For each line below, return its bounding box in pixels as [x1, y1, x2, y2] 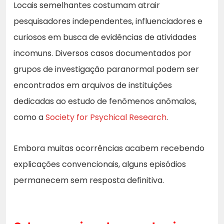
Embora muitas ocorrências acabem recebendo [13, 142, 204, 154]
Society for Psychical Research [45, 111, 166, 123]
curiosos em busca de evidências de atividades [13, 31, 196, 43]
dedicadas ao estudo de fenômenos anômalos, [13, 95, 196, 107]
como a [13, 111, 45, 123]
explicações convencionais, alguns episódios [13, 158, 186, 170]
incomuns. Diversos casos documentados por [13, 47, 191, 59]
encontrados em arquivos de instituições [13, 79, 172, 91]
